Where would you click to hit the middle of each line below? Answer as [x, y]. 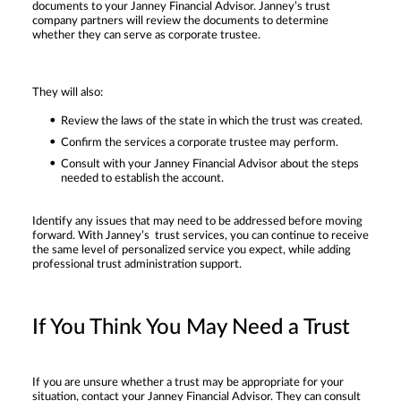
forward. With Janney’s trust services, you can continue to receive [200, 235]
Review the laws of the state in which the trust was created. [212, 121]
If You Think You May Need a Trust [191, 327]
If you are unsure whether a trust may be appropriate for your [188, 382]
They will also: [68, 92]
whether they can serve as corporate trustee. [146, 35]
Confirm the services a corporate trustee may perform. [200, 142]
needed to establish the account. [142, 178]
